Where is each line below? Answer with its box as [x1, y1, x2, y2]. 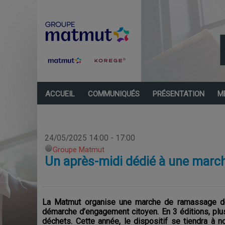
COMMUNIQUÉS [88, 89, 140, 98]
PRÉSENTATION [153, 89, 204, 98]
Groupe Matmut [53, 146, 104, 154]
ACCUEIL [45, 89, 75, 98]
